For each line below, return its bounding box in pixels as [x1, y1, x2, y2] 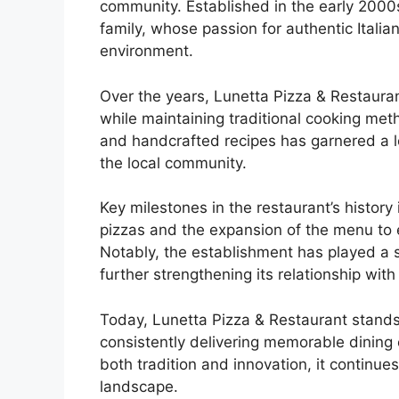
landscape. [100, 377, 178, 395]
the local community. [100, 153, 247, 172]
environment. [100, 42, 193, 61]
